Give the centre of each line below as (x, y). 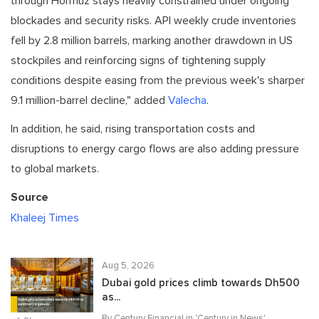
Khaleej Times (45, 218)
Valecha (187, 100)
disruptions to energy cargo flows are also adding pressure (155, 148)
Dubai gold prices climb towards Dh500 (201, 283)
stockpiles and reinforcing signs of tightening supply (138, 60)
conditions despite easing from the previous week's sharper (158, 80)
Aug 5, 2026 (128, 265)
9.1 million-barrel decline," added (89, 100)
